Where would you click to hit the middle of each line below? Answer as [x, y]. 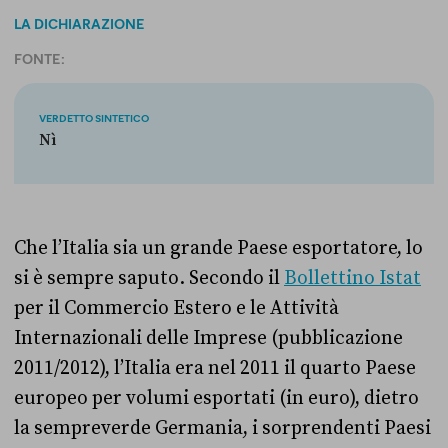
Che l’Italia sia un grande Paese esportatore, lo [218, 248]
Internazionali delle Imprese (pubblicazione [208, 338]
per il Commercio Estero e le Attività [176, 308]
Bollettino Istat [352, 278]
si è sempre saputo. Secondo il [149, 278]
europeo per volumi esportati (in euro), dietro [216, 398]
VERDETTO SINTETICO [93, 118]
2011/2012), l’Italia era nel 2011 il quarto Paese [215, 368]
